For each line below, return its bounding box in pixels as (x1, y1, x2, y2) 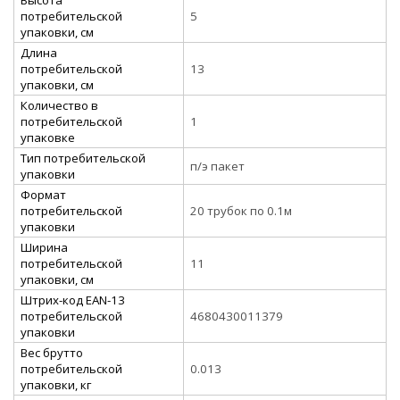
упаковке (21, 129, 75, 146)
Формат (21, 186, 66, 203)
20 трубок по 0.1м (190, 202, 292, 219)
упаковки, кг (21, 376, 91, 393)
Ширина (21, 238, 68, 255)
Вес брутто (21, 344, 83, 361)
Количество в (21, 96, 98, 113)
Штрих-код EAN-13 (21, 291, 125, 308)
